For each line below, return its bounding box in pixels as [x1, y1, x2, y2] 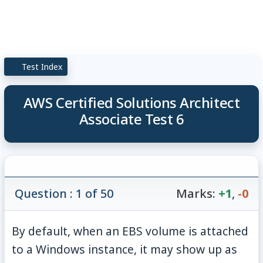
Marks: [176, 185, 215, 201]
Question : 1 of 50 [15, 185, 114, 201]
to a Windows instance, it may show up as [12, 241, 238, 257]
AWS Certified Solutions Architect [23, 92, 240, 112]
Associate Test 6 [79, 109, 184, 129]
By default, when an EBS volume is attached [12, 222, 249, 239]
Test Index [19, 60, 63, 72]
